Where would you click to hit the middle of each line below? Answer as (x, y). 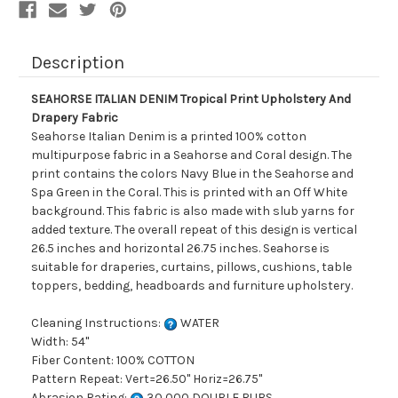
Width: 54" (60, 342)
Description (78, 63)
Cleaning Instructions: (97, 323)
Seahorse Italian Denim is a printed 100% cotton (169, 137)
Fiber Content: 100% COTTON (113, 361)
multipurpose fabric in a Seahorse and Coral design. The (191, 155)
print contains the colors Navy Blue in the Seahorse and (192, 174)
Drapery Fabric (75, 118)
